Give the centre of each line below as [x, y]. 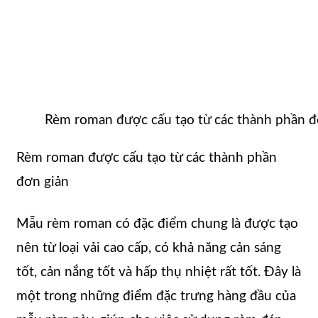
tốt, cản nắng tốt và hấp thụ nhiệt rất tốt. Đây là [159, 273]
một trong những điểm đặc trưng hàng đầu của [156, 297]
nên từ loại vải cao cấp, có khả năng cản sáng [149, 248]
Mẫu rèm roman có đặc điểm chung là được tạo [157, 224]
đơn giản [43, 182]
